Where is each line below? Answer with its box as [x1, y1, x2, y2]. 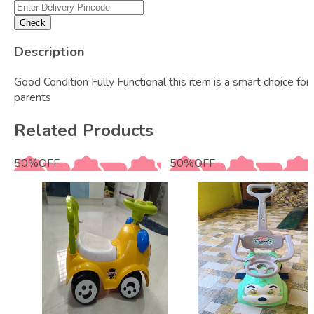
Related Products [14, 118, 153, 142]
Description [14, 43, 85, 62]
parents [14, 90, 51, 106]
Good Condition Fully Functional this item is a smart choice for [14, 74, 310, 90]
